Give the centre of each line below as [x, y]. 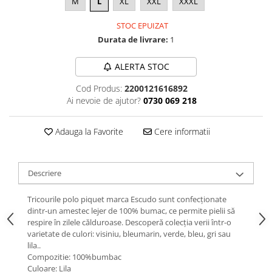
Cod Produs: [99, 88]
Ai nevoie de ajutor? [104, 100]
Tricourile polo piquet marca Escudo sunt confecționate [127, 199]
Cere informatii [181, 131]
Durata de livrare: [133, 39]
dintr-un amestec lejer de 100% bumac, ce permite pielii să [131, 211]
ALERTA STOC [142, 66]
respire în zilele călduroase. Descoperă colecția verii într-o [129, 222]
